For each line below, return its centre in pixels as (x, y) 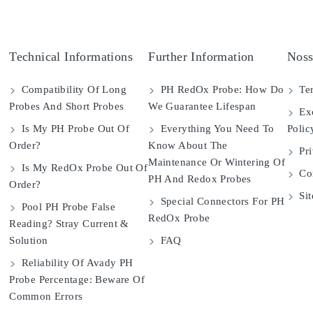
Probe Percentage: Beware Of (77, 280)
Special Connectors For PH (221, 202)
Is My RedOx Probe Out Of (83, 168)
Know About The (188, 146)
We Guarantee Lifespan (202, 107)
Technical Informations (71, 57)
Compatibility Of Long (73, 90)
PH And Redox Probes (200, 179)
